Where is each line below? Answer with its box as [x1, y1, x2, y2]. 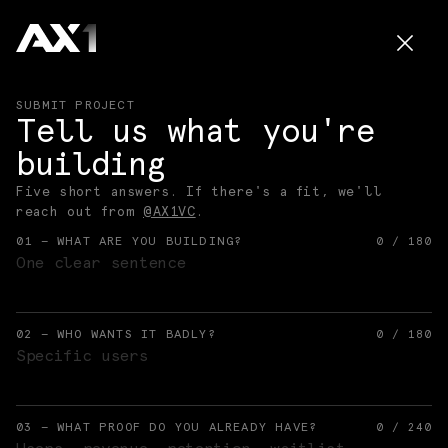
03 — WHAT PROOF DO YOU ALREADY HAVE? [16, 421, 319, 434]
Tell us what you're [16, 116, 375, 149]
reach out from [16, 205, 135, 219]
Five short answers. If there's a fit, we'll [16, 185, 383, 199]
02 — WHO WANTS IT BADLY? [16, 328, 217, 341]
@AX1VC [143, 205, 196, 219]
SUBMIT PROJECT [16, 99, 135, 112]
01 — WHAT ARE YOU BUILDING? [16, 235, 244, 248]
